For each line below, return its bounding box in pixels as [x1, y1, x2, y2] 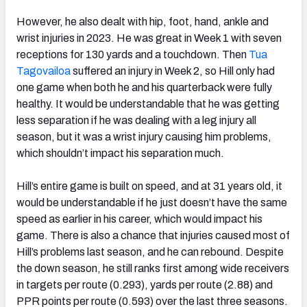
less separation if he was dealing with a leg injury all [16, 114, 256, 126]
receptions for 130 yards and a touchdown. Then [16, 48, 247, 60]
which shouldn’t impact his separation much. [16, 147, 224, 159]
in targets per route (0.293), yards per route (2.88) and [16, 278, 273, 291]
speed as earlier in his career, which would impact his [16, 212, 262, 225]
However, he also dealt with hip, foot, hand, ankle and [16, 15, 269, 27]
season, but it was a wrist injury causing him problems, [16, 130, 271, 143]
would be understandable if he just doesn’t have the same [16, 196, 287, 208]
